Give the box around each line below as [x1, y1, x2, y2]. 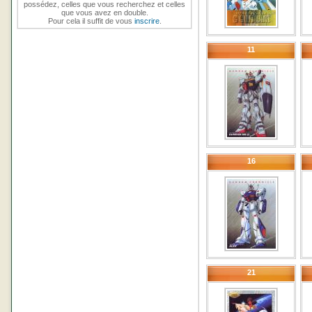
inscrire [134, 17, 159, 25]
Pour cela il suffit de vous [47, 17, 134, 25]
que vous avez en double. [61, 8, 148, 17]
